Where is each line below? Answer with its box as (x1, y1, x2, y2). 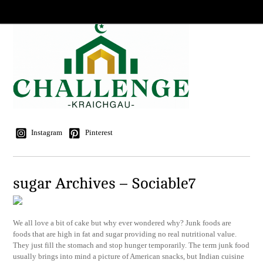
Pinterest (83, 127, 113, 137)
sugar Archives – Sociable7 (13, 175, 197, 193)
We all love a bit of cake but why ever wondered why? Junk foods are (13, 218, 232, 227)
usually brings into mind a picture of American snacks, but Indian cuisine (13, 251, 245, 261)
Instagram (29, 127, 63, 137)
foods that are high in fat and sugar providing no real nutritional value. (13, 229, 237, 238)
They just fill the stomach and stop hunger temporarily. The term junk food (13, 240, 250, 249)
